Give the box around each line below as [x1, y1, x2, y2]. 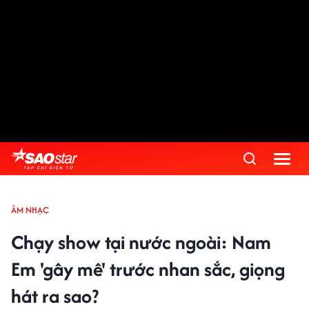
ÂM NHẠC [11, 203, 49, 217]
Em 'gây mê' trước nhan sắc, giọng [11, 255, 285, 283]
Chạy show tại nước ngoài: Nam [11, 228, 271, 256]
